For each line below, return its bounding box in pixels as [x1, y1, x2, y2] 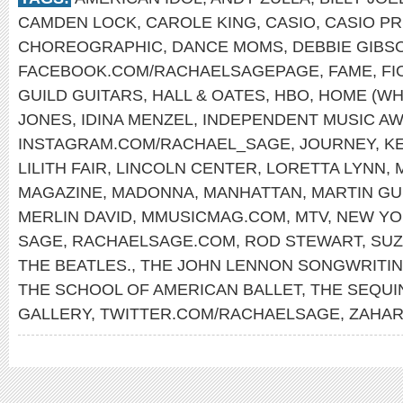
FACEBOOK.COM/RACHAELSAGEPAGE [18, 61, 319, 80]
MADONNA [112, 183, 194, 201]
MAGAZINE [18, 183, 103, 201]
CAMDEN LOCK [18, 13, 137, 31]
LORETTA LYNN [266, 158, 386, 177]
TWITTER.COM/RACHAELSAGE [100, 304, 340, 323]
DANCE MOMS [172, 37, 283, 56]
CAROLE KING [146, 13, 256, 31]
